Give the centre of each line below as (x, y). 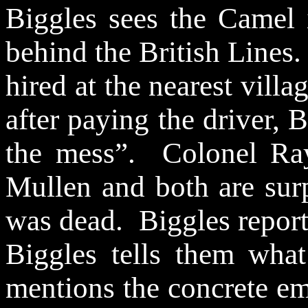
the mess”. (70, 153)
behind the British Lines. (153, 52)
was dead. (65, 221)
